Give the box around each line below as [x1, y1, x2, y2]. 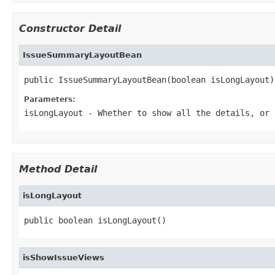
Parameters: [24, 95, 76, 104]
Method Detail [19, 163, 97, 175]
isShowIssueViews [23, 252, 104, 262]
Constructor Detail [19, 22, 121, 34]
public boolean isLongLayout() [24, 215, 166, 225]
